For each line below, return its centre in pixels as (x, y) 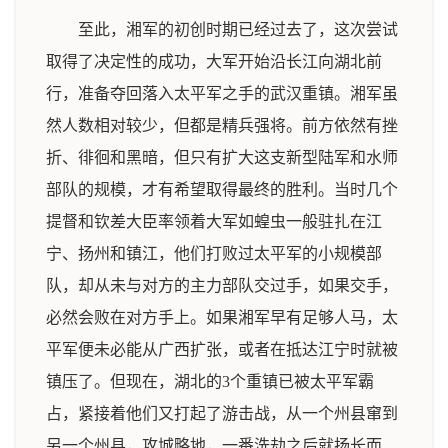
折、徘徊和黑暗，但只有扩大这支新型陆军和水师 (222, 157)
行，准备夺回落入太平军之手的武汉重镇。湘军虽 (222, 93)
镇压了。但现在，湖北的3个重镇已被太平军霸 (210, 381)
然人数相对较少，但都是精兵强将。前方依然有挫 (222, 125)
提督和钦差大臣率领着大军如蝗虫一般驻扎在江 (214, 221)
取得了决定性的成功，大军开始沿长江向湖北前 (214, 61)
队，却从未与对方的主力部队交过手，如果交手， (222, 285)
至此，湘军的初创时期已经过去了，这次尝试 (238, 29)
